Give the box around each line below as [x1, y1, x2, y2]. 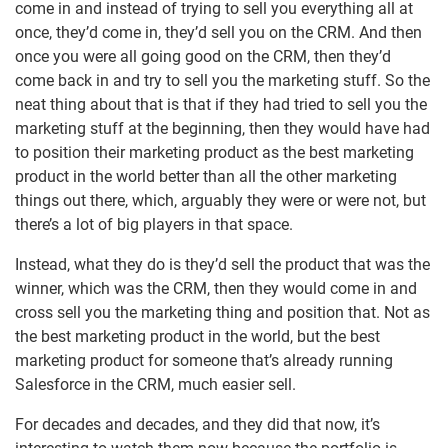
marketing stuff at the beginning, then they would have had [15, 119, 430, 139]
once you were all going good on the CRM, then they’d [15, 47, 391, 67]
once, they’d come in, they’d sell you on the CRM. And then [15, 23, 422, 43]
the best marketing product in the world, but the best [15, 327, 380, 347]
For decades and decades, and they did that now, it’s [15, 415, 380, 435]
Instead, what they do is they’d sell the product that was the [15, 255, 430, 275]
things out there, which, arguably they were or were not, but [15, 191, 426, 211]
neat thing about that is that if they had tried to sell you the [15, 95, 427, 115]
